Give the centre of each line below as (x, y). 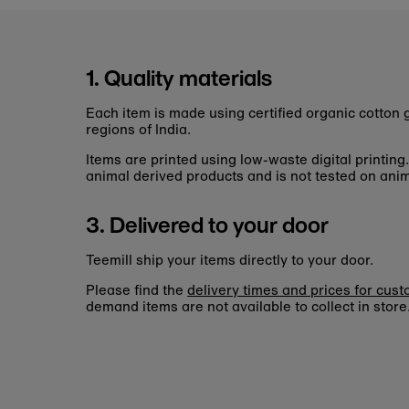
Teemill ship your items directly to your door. (230, 260)
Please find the (137, 290)
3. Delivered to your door (208, 225)
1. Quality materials (179, 78)
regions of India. (139, 129)
